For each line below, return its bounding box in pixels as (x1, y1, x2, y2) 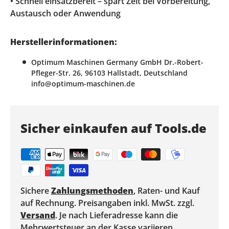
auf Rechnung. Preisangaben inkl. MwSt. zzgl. (20, 197, 194, 209)
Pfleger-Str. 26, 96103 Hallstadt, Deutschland (31, 67, 188, 78)
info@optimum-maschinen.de (31, 78, 135, 88)
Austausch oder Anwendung (10, 8, 121, 19)
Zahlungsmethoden (51, 185, 133, 196)
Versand (20, 209, 55, 221)
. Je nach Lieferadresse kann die (55, 209, 178, 221)
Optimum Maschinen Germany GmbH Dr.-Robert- (31, 57, 203, 67)
